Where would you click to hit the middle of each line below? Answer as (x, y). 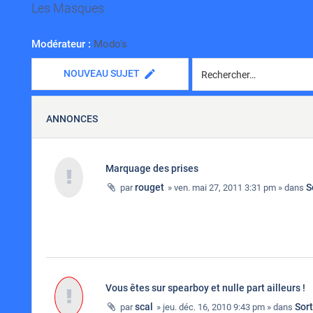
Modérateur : (61, 44)
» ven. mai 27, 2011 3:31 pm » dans (236, 188)
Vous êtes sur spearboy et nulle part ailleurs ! (205, 288)
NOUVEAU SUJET (102, 73)
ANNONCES (72, 119)
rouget (150, 187)
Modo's (110, 44)
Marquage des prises (152, 168)
